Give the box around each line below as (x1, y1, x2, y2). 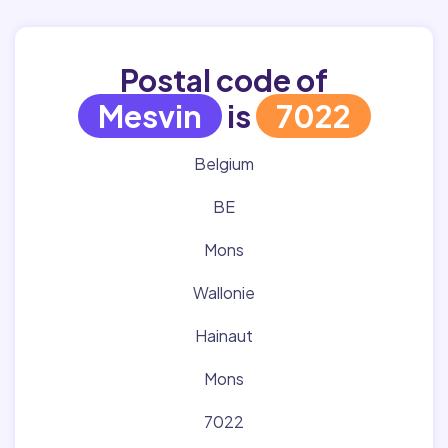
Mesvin (97, 97, 202, 135)
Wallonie (193, 282, 255, 303)
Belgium (194, 153, 254, 174)
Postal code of (120, 61, 328, 99)
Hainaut (195, 325, 253, 346)
